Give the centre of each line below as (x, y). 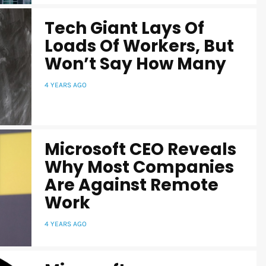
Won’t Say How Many (135, 64)
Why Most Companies (139, 167)
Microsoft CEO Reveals (140, 149)
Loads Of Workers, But (139, 46)
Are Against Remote (132, 185)
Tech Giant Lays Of (124, 28)
